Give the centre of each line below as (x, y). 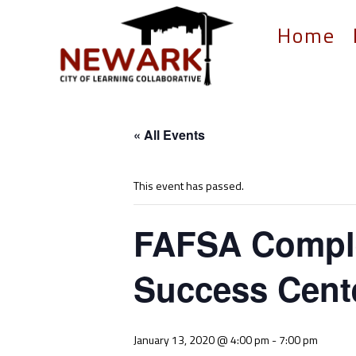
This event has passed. (189, 186)
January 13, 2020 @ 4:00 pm (201, 340)
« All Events (169, 135)
